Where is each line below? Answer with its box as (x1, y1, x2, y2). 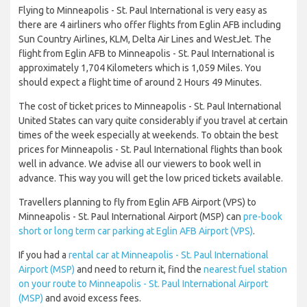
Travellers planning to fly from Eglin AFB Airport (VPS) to (19, 197, 256, 208)
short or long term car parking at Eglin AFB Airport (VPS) (19, 225, 253, 237)
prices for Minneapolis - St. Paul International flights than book (19, 144, 282, 156)
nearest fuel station (204, 264, 287, 275)
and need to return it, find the (75, 264, 204, 275)
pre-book (243, 211, 282, 223)
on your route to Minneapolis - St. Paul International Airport (19, 278, 268, 290)
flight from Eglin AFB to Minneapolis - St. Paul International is (19, 48, 275, 60)
